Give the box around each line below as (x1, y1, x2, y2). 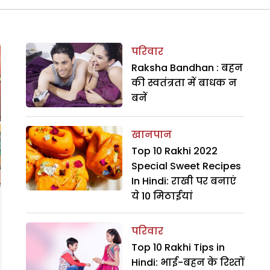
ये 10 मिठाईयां (131, 189, 193, 203)
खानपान (131, 127, 172, 142)
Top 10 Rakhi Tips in (131, 240, 225, 254)
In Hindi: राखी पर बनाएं (131, 174, 236, 188)
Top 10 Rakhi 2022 (131, 143, 218, 158)
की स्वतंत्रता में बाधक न (131, 76, 237, 90)
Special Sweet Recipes (131, 159, 241, 173)
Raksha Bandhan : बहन (131, 61, 243, 75)
